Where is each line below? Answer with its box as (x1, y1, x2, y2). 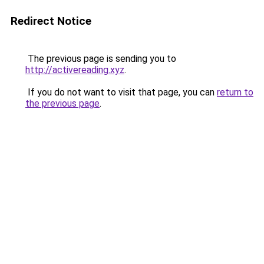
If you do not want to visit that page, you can (25, 87, 217, 98)
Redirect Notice (11, 14, 91, 28)
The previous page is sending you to (25, 53, 176, 64)
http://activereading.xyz (25, 64, 124, 75)
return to (217, 87, 253, 98)
